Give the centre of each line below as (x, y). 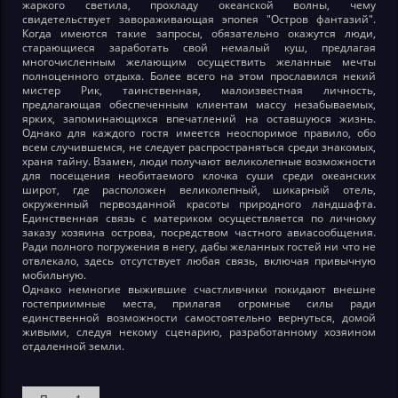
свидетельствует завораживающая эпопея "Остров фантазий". (199, 19)
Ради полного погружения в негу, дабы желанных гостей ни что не (199, 246)
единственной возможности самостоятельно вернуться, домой (199, 317)
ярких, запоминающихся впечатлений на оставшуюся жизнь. (199, 118)
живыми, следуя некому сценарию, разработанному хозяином (199, 331)
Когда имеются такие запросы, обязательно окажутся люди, (199, 33)
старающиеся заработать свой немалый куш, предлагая (199, 47)
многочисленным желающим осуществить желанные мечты (199, 61)
